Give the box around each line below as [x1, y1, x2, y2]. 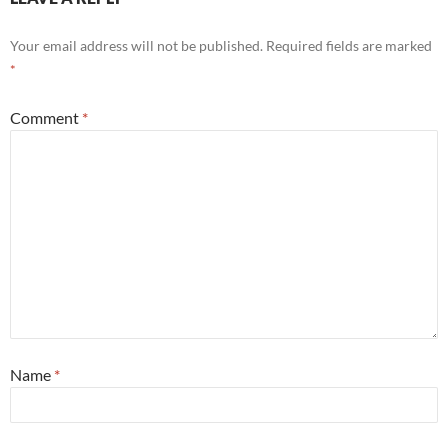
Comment [10, 107, 82, 127]
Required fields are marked [266, 36, 432, 54]
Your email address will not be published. [10, 36, 263, 54]
